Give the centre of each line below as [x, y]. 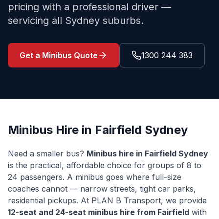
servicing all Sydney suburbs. [76, 21]
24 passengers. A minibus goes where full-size [95, 177]
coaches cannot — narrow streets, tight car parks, [102, 189]
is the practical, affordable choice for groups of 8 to [105, 165]
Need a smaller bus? [47, 153]
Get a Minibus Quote [59, 55]
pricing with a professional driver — [89, 7]
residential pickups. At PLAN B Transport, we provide [107, 200]
